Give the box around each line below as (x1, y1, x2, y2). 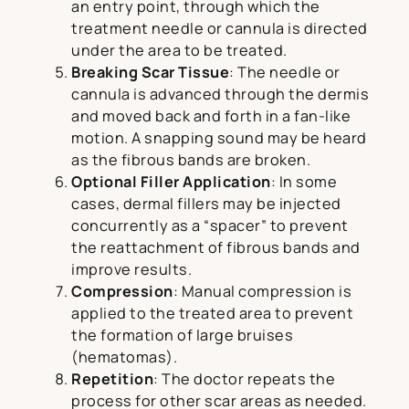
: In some (270, 172, 337, 193)
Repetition (71, 369, 153, 390)
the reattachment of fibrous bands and (71, 237, 361, 258)
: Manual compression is (173, 281, 351, 302)
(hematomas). (71, 347, 177, 368)
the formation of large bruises (71, 325, 293, 346)
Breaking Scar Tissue (71, 62, 229, 83)
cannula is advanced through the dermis (71, 84, 369, 105)
